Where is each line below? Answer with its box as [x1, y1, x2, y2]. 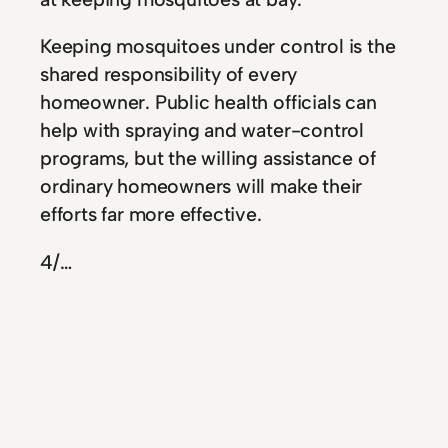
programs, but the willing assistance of [40, 146, 376, 171]
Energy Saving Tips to [40, 316, 351, 355]
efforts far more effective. [40, 202, 262, 227]
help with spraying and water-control [40, 118, 364, 143]
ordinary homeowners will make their [40, 174, 363, 199]
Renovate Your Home [40, 356, 345, 395]
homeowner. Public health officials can [40, 90, 377, 115]
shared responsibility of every [40, 62, 298, 87]
